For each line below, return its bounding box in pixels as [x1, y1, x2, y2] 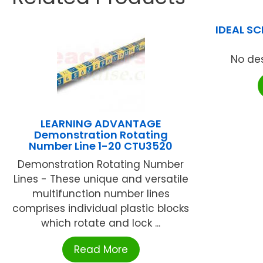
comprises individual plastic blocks [12, 201, 190, 215]
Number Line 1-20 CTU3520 [29, 138, 173, 153]
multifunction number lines [32, 186, 170, 201]
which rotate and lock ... [41, 215, 161, 230]
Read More [73, 242, 128, 257]
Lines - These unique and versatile [13, 171, 188, 186]
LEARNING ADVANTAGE [40, 116, 161, 131]
